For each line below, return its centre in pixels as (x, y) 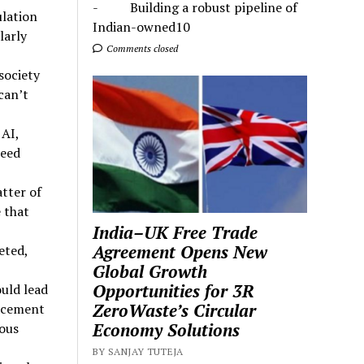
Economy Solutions (167, 329)
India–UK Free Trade (175, 232)
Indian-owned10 (142, 27)
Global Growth (150, 271)
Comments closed (141, 49)
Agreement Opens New (180, 251)
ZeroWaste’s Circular (175, 310)
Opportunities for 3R (174, 290)
